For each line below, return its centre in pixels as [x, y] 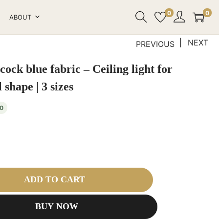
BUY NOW [57, 206]
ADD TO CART [54, 179]
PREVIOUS [155, 44]
